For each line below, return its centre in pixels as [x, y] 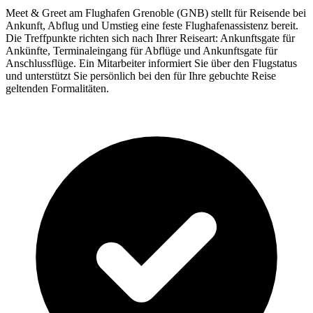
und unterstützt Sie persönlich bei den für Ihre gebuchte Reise [141, 75]
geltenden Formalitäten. [57, 88]
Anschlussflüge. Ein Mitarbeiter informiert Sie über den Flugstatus [151, 63]
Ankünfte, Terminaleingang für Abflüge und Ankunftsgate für [141, 50]
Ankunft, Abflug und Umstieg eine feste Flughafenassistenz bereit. [152, 25]
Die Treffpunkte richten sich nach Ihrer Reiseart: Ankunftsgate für [150, 38]
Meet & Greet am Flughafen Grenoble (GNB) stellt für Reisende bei [156, 13]
